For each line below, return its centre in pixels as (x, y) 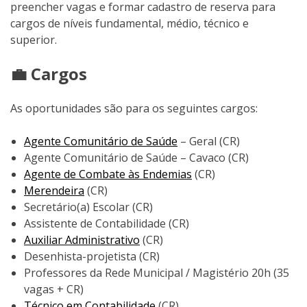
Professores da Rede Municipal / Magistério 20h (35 (157, 273)
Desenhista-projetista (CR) (92, 257)
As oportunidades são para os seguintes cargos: (134, 109)
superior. (34, 40)
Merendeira (54, 191)
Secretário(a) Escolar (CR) (88, 207)
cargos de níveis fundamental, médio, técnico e (130, 24)
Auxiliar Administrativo (82, 240)
